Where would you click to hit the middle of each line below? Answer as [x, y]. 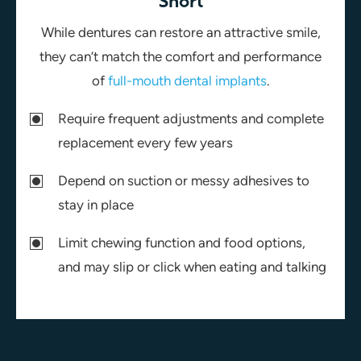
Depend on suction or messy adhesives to [184, 181]
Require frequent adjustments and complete [191, 119]
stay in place [96, 205]
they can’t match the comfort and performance [180, 57]
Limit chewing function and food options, [182, 243]
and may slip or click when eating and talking [193, 267]
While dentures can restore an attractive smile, [180, 33]
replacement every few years [146, 143]
